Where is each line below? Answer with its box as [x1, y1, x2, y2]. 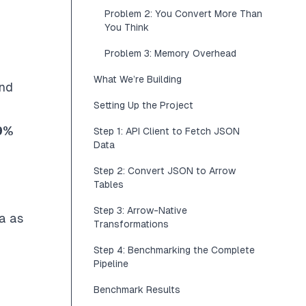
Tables [94, 179, 124, 190]
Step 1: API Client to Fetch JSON [94, 126, 240, 137]
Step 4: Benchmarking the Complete [94, 245, 255, 255]
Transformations [94, 219, 169, 229]
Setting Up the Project [94, 100, 193, 111]
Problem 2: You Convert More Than [105, 8, 262, 19]
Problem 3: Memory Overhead [105, 48, 236, 59]
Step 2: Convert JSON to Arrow [94, 165, 236, 176]
